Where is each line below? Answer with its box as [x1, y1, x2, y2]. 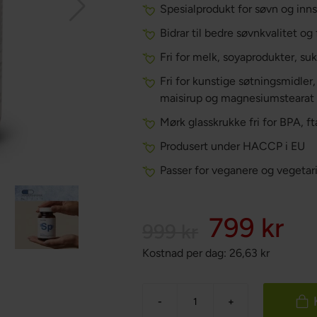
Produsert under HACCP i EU [160, 139, 306, 153]
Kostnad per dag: [142, 246, 227, 260]
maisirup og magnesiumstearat [160, 91, 315, 105]
